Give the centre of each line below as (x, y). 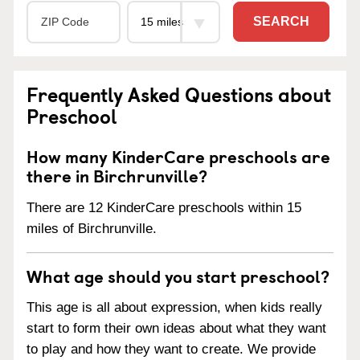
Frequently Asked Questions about (179, 94)
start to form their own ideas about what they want (176, 329)
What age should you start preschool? (178, 275)
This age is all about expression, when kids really (174, 308)
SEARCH (281, 22)
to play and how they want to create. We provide (171, 350)
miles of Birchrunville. (92, 228)
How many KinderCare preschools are (178, 155)
